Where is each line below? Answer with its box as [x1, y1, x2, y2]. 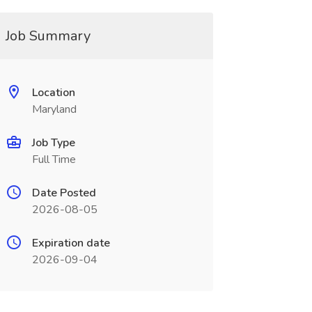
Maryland [31, 102, 77, 117]
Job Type [31, 135, 75, 150]
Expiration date [31, 235, 110, 251]
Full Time [31, 152, 76, 167]
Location [31, 85, 75, 100]
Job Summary [5, 26, 91, 45]
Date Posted [31, 185, 96, 201]
